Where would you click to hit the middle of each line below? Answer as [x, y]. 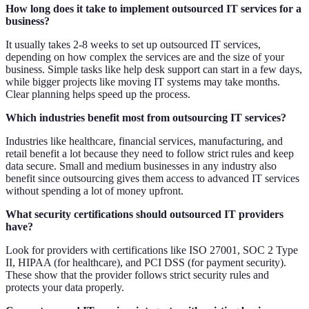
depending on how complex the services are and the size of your [145, 57]
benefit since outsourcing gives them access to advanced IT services [152, 178]
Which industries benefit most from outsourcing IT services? [146, 117]
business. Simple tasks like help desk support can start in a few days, [154, 69]
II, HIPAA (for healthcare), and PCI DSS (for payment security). [146, 262]
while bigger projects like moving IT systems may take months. [143, 81]
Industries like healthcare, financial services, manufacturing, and [144, 141]
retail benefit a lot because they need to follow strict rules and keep [150, 153]
